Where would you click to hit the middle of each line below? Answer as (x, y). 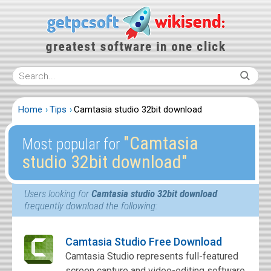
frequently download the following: (91, 206)
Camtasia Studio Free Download (144, 242)
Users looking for (58, 194)
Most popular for (73, 144)
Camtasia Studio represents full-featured (152, 256)
